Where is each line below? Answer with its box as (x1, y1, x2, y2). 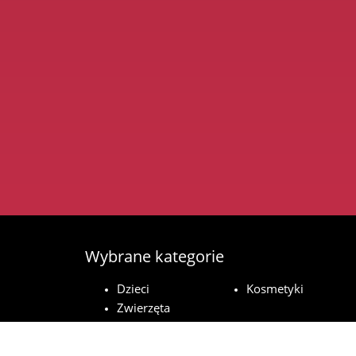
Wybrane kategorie (85, 245, 224, 267)
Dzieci (117, 280, 149, 296)
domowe (117, 318, 165, 335)
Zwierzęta (117, 299, 170, 315)
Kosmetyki (246, 280, 304, 296)
